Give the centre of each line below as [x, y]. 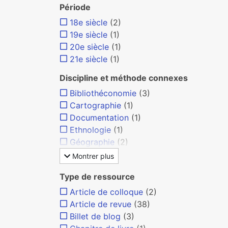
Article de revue [101, 204]
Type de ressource [97, 177]
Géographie [92, 142]
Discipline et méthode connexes [124, 78]
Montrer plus [92, 156]
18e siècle [89, 22]
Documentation [99, 118]
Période [75, 7]
